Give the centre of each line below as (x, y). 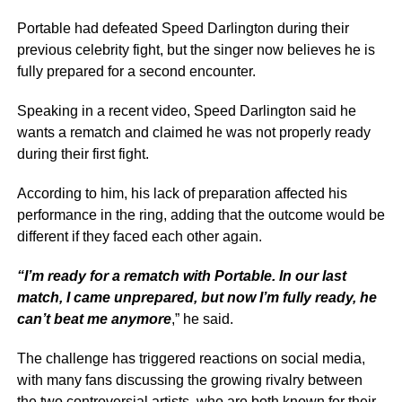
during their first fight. (83, 154)
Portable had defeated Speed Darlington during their (183, 29)
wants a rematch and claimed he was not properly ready (193, 133)
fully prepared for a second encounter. (136, 72)
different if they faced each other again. (139, 237)
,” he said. (202, 319)
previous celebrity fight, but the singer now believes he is (196, 50)
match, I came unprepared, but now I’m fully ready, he (197, 298)
